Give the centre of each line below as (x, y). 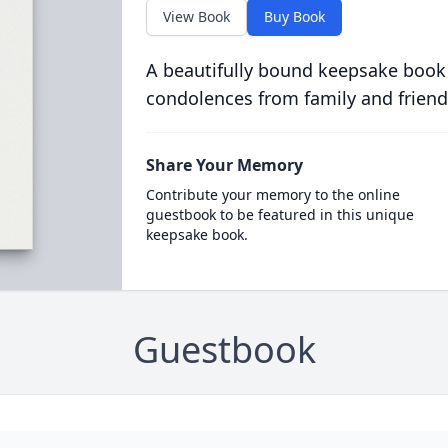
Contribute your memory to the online (272, 194)
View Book (196, 16)
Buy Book (294, 16)
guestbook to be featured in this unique (279, 214)
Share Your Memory (224, 165)
